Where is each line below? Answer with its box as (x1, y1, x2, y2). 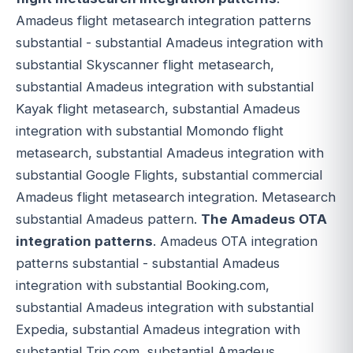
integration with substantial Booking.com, (16, 277, 269, 294)
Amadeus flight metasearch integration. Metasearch (16, 189, 336, 206)
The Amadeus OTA (201, 211, 327, 228)
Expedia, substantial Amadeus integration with (16, 321, 300, 338)
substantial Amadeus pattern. (16, 211, 201, 228)
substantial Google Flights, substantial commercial (16, 167, 322, 184)
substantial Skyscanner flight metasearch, (16, 57, 274, 73)
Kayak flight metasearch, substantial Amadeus (16, 101, 300, 117)
